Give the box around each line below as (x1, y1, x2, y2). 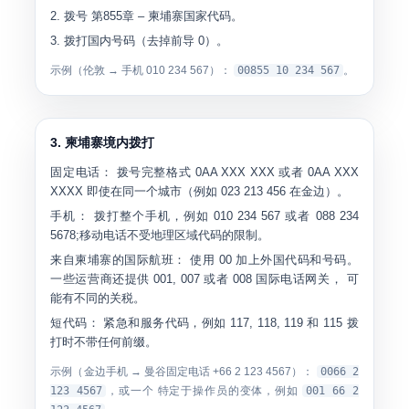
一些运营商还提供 (50, 272, 154, 286)
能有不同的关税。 (50, 291, 146, 305)
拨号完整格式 (112, 165, 195, 179)
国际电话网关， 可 (251, 272, 359, 286)
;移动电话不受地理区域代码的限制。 (76, 228, 270, 242)
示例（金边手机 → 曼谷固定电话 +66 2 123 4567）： (50, 365, 317, 378)
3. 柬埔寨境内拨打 (50, 135, 155, 150)
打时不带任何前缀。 (50, 335, 158, 349)
